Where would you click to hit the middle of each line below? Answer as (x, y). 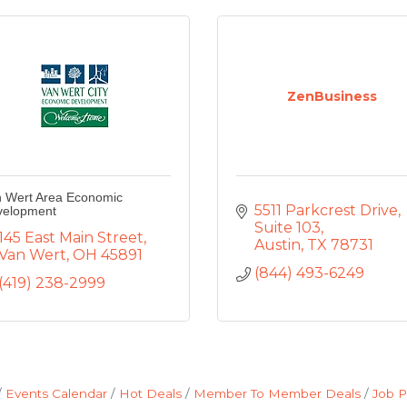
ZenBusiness (332, 96)
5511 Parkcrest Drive (326, 210)
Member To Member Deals (277, 393)
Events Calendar (56, 393)
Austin (278, 245)
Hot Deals (150, 393)
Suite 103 (288, 228)
